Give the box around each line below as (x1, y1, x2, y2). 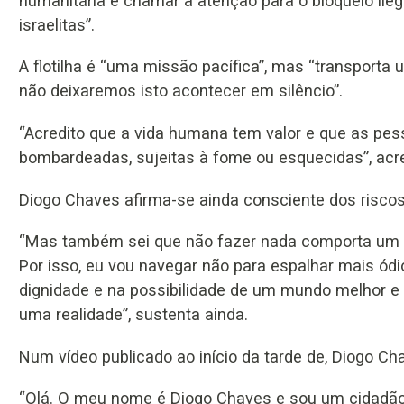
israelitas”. (19, 14, 95, 34)
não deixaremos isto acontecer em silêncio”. (19, 81, 343, 101)
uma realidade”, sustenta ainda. (19, 305, 248, 325)
